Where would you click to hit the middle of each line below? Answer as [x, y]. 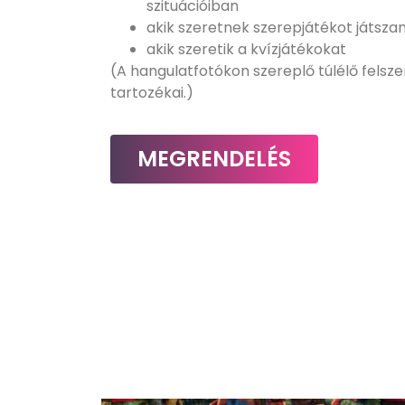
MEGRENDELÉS [214, 159]
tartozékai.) [152, 92]
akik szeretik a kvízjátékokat [246, 49]
